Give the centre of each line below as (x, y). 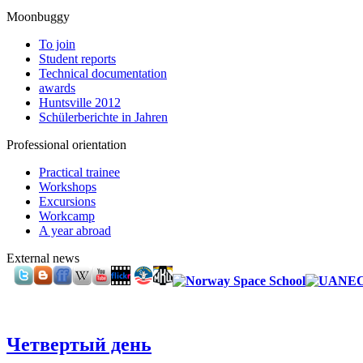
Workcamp (67, 216)
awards (57, 88)
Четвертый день (79, 345)
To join (57, 45)
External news (43, 258)
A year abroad (75, 231)
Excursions (67, 202)
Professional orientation (66, 145)
